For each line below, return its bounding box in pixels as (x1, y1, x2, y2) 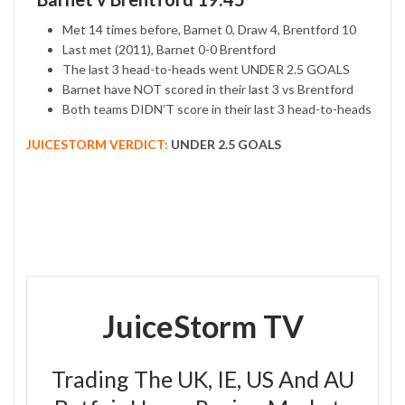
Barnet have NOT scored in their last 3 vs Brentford (62, 81, 353, 98)
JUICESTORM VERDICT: (26, 137, 168, 153)
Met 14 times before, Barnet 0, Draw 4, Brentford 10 (62, 22, 356, 38)
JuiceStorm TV (101, 307, 304, 345)
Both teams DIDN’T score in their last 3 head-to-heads (62, 101, 372, 118)
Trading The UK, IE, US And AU (51, 365, 354, 393)
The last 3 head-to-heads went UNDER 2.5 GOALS (62, 61, 350, 78)
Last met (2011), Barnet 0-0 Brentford (62, 42, 276, 58)
